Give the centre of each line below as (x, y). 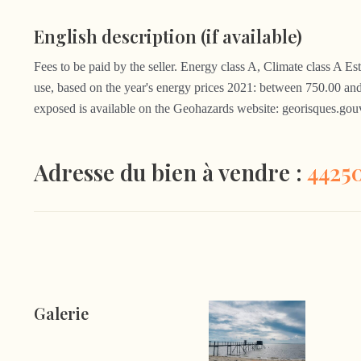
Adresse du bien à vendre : (170, 172)
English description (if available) (168, 37)
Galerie (61, 313)
